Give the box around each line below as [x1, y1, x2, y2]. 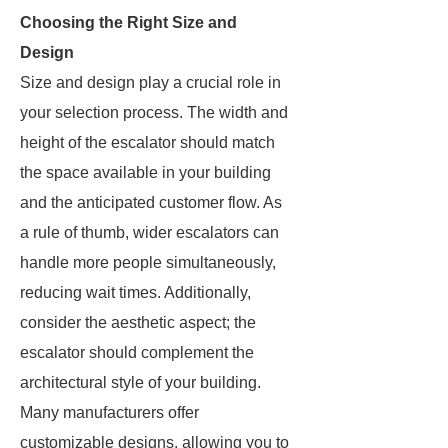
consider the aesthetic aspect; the [20, 314, 256, 331]
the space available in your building [20, 164, 271, 181]
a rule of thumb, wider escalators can [20, 224, 279, 241]
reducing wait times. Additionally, [20, 284, 251, 301]
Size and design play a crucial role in [20, 74, 281, 91]
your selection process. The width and [20, 104, 288, 121]
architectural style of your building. [20, 374, 261, 391]
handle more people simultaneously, [20, 254, 276, 271]
